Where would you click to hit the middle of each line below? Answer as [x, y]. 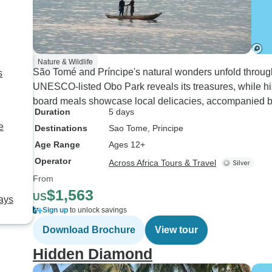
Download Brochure [89, 230]
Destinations [61, 128]
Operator [53, 161]
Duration [53, 112]
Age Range [57, 144]
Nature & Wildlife [65, 62]
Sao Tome [128, 128]
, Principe [165, 128]
